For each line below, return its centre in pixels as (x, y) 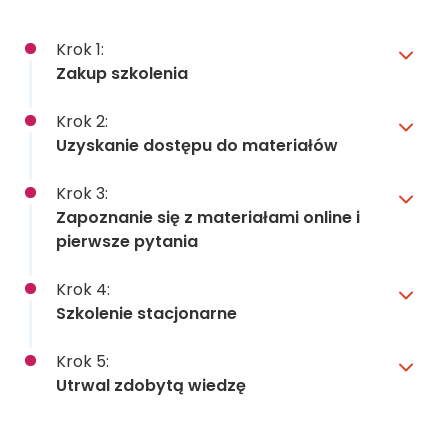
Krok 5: (82, 361)
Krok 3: (82, 193)
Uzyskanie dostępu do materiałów (197, 145)
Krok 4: (83, 289)
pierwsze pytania (127, 241)
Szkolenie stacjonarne (146, 313)
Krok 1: (80, 49)
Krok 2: (82, 121)
